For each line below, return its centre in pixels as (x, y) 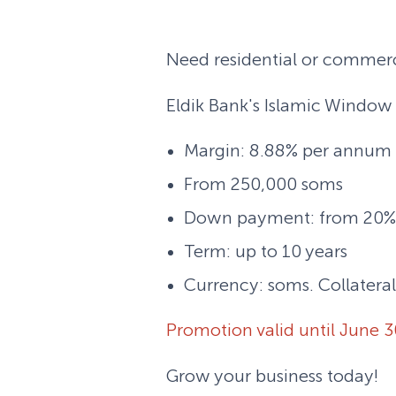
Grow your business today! (272, 375)
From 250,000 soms (263, 183)
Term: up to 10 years (266, 251)
